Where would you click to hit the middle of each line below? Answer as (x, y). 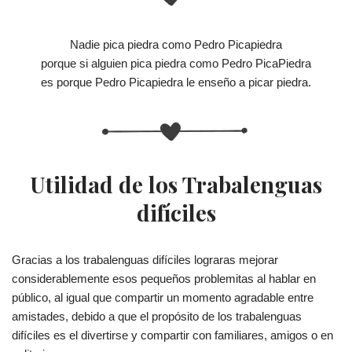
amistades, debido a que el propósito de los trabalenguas (157, 316)
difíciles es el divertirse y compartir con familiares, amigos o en (172, 335)
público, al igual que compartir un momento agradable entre (163, 297)
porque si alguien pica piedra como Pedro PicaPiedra (176, 63)
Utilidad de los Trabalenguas (176, 184)
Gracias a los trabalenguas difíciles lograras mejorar (145, 259)
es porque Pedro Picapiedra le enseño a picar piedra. (176, 82)
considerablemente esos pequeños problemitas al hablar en (164, 278)
